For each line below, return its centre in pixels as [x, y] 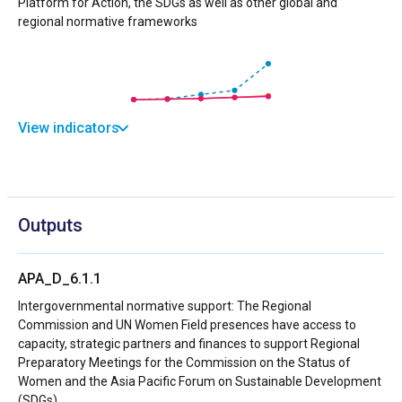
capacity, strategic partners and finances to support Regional [189, 343]
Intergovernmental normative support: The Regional [165, 306]
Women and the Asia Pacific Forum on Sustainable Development [200, 381]
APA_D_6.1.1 [60, 278]
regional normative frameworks [108, 21]
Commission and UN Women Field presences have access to [187, 324]
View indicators [69, 127]
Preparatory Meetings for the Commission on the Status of [184, 362]
